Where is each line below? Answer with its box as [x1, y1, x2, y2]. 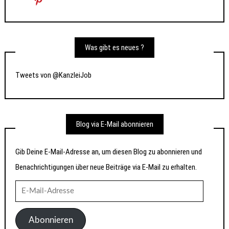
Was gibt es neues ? [85, 43, 144, 53]
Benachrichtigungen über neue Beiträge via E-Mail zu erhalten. [15, 162, 197, 172]
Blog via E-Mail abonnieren [76, 119, 153, 129]
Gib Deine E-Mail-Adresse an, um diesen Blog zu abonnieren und [15, 147, 202, 156]
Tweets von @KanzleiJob [15, 71, 92, 80]
